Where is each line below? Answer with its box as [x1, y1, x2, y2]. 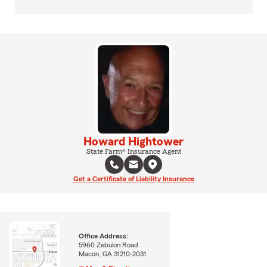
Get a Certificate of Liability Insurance [73, 175, 194, 182]
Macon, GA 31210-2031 [79, 250, 147, 258]
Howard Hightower [83, 135, 184, 148]
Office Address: [79, 232, 129, 240]
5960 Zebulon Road [79, 241, 139, 249]
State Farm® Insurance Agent [86, 147, 181, 155]
